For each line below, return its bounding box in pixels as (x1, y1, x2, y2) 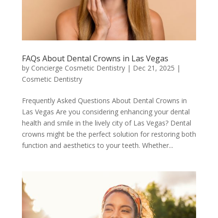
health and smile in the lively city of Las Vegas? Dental (21, 118, 191, 128)
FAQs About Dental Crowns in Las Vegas (21, 53, 168, 64)
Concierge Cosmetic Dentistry (31, 63, 125, 73)
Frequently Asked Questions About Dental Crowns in (21, 96, 187, 106)
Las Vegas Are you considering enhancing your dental (21, 107, 190, 117)
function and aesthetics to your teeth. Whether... (21, 141, 173, 150)
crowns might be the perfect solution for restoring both (21, 129, 196, 139)
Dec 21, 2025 (132, 63, 175, 73)
